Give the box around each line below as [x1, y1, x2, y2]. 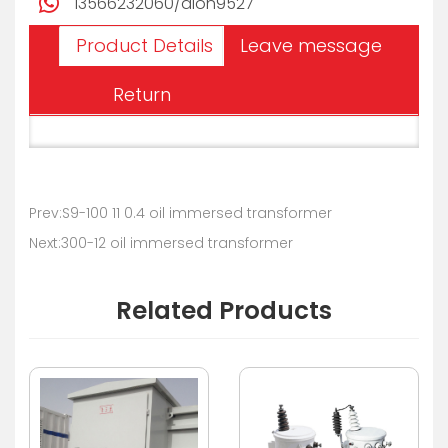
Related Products [116, 293, 332, 329]
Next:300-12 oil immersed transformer [29, 232, 293, 253]
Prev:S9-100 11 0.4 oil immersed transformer [29, 202, 332, 223]
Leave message [240, 32, 382, 58]
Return [113, 81, 171, 107]
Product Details [76, 32, 213, 58]
